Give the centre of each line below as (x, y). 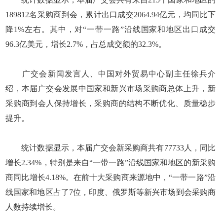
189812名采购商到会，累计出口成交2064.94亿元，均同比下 (110, 14)
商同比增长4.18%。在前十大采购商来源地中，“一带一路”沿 (110, 177)
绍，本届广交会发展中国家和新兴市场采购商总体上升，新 (110, 88)
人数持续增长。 (33, 207)
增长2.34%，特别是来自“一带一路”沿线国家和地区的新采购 (110, 162)
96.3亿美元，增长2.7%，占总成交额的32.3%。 (86, 44)
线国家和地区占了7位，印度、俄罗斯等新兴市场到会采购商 (110, 192)
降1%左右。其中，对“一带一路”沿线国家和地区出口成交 (110, 29)
